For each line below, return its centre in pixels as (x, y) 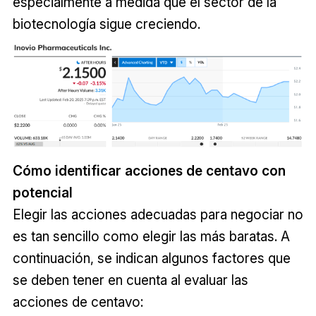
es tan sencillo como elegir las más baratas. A (151, 237)
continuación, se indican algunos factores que (151, 259)
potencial (42, 193)
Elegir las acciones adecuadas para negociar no (158, 215)
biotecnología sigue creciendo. (106, 24)
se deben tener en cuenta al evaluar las (130, 280)
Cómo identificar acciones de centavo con (149, 171)
